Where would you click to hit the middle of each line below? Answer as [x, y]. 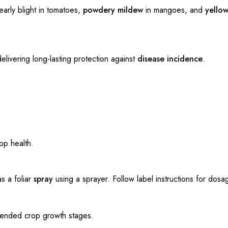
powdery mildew [113, 10]
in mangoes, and [174, 10]
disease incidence [170, 59]
